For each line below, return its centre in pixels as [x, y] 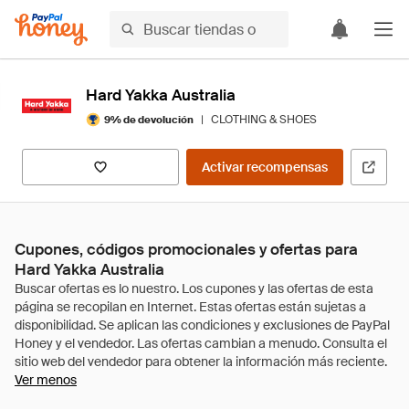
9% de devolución [149, 119]
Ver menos [46, 380]
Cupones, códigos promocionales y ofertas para [186, 249]
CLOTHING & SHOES [264, 120]
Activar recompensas [265, 167]
